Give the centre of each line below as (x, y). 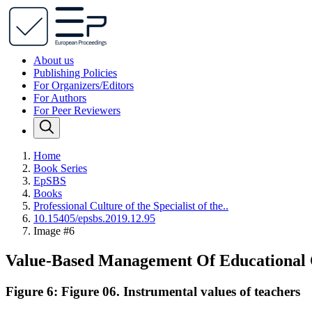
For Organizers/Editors (84, 85)
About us (54, 60)
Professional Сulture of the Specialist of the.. (131, 206)
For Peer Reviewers (77, 110)
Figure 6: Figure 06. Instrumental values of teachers (153, 291)
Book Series (60, 168)
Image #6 (54, 231)
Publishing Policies (75, 73)
